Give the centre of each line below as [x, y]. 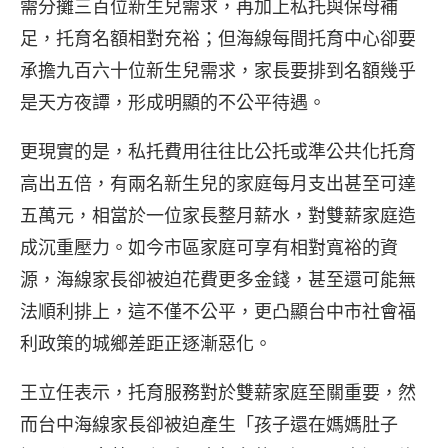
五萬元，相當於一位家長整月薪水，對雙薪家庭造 [218, 215]
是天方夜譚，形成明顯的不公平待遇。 [173, 102]
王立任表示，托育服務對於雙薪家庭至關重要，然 [218, 392]
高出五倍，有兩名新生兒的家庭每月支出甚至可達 [218, 183]
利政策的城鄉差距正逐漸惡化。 [146, 343]
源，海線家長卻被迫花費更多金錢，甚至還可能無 [218, 279]
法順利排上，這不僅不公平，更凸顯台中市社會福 [218, 311]
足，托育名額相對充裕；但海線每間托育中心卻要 [218, 38]
